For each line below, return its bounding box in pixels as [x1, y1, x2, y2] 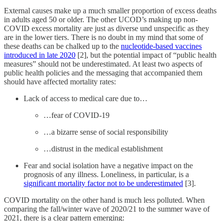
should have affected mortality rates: [4, 77, 116, 86]
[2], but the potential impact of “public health [75, 50, 217, 59]
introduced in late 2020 [4, 50, 75, 59]
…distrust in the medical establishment [43, 144, 163, 153]
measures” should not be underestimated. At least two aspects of [4, 59, 202, 68]
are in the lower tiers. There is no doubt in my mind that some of [4, 33, 203, 41]
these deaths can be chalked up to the [4, 41, 121, 50]
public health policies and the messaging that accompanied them [4, 68, 202, 77]
